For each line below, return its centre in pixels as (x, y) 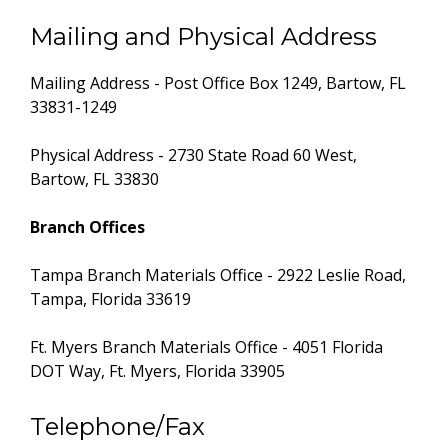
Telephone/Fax (117, 426)
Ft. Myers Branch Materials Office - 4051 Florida (206, 347)
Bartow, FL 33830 (94, 179)
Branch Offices (87, 227)
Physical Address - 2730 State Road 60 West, (193, 155)
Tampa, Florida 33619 (110, 299)
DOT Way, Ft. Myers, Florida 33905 (157, 371)
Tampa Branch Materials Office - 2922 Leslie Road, (218, 275)
